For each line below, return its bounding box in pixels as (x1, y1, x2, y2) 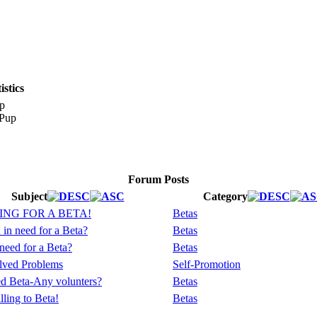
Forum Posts (128, 173, 189, 186)
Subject (11, 190, 47, 203)
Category (202, 190, 248, 203)
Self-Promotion (173, 258, 241, 271)
